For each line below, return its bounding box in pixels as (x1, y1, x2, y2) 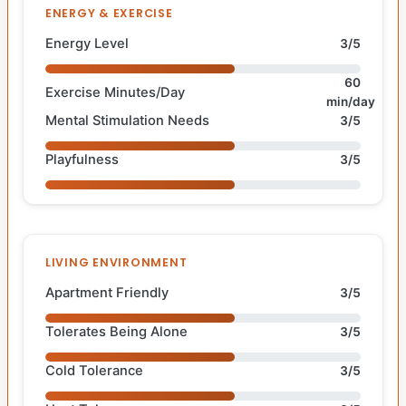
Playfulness (45, 151, 119, 169)
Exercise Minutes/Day (45, 83, 185, 101)
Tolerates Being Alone (45, 324, 188, 341)
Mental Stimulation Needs (45, 112, 209, 130)
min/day (325, 94, 375, 110)
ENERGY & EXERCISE (45, 5, 173, 22)
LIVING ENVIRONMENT (45, 255, 188, 271)
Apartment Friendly (45, 285, 169, 302)
